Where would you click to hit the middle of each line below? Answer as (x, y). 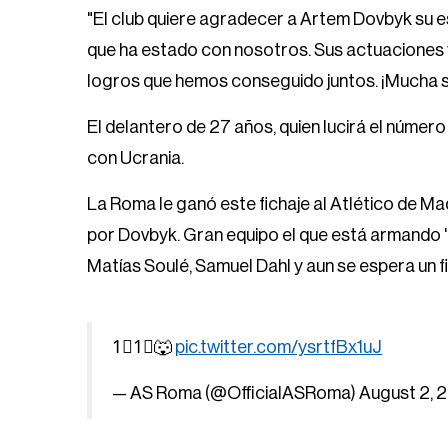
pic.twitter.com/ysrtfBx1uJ (278, 347)
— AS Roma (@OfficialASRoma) (235, 393)
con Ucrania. (135, 158)
